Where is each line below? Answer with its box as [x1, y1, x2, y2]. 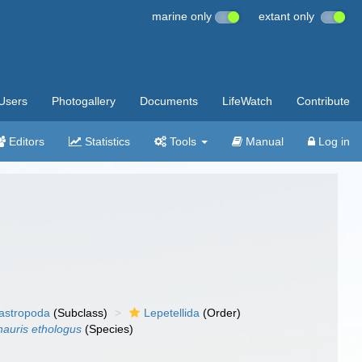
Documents [140, 95, 198, 107]
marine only [152, 10, 215, 23]
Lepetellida [144, 306, 200, 319]
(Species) [82, 322, 134, 335]
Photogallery [52, 95, 116, 107]
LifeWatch [222, 95, 272, 107]
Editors [6, 135, 44, 148]
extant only [259, 10, 321, 23]
